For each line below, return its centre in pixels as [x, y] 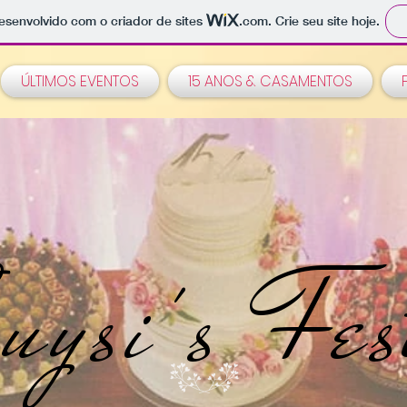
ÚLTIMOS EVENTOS [80, 81]
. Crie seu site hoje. [324, 21]
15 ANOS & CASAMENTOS [270, 81]
